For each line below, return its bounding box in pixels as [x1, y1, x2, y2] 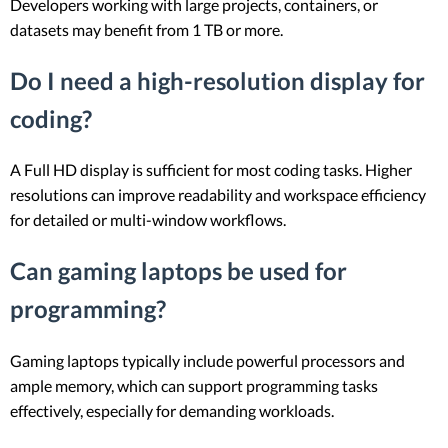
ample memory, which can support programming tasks [10, 376, 378, 396]
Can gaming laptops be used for [10, 256, 347, 286]
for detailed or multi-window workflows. [10, 210, 286, 230]
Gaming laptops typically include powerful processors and [10, 351, 405, 371]
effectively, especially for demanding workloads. [10, 401, 334, 421]
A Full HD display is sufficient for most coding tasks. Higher [10, 160, 412, 180]
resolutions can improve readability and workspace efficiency [10, 185, 426, 205]
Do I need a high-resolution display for [10, 65, 425, 95]
